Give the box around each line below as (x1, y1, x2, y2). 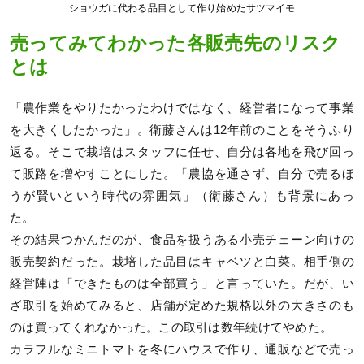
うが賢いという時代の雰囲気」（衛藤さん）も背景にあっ (10, 188, 354, 202)
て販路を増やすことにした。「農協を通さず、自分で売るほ (10, 167, 354, 180)
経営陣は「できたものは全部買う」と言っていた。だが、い (10, 276, 354, 290)
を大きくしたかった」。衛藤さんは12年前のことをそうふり (10, 123, 354, 136)
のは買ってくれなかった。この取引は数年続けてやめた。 (10, 320, 333, 334)
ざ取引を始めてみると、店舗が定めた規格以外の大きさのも (10, 298, 354, 312)
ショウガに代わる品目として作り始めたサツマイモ (68, 2, 296, 15)
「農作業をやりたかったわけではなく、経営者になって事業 (10, 101, 354, 115)
